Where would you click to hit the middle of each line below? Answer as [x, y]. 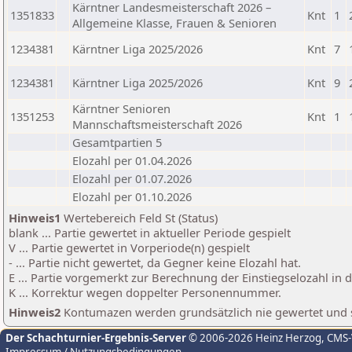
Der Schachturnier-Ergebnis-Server [96, 338]
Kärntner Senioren [121, 108]
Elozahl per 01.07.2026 [132, 178]
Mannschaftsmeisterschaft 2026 [157, 124]
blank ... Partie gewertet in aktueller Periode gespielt [150, 233]
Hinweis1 [35, 218]
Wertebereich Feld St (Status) [139, 218]
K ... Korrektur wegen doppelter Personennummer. [145, 292]
